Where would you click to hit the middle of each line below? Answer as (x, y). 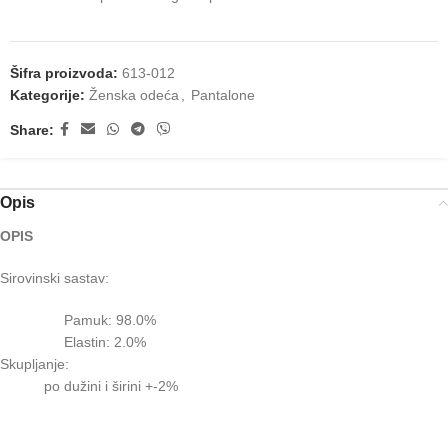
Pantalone (223, 95)
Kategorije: (47, 95)
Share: (32, 129)
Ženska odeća (134, 95)
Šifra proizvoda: (66, 73)
